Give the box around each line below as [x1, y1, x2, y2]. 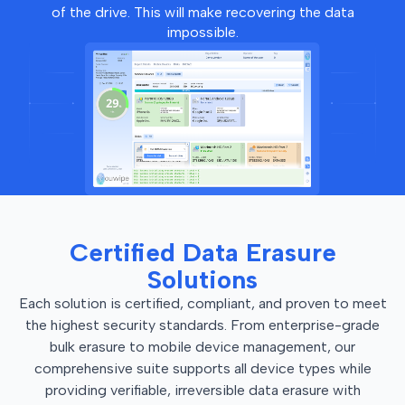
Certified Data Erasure [69, 236, 336, 268]
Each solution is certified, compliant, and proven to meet [18, 294, 387, 312]
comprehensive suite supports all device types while [33, 359, 372, 377]
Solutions [147, 263, 258, 295]
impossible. [166, 24, 239, 41]
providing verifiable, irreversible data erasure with [44, 381, 361, 399]
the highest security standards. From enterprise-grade [25, 316, 380, 334]
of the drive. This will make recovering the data [51, 4, 354, 21]
